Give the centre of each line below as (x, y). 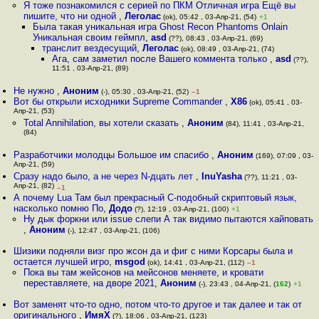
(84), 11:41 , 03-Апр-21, (263, 124)
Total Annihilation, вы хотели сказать (102, 123)
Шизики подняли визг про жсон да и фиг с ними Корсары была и (153, 251)
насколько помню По (59, 208)
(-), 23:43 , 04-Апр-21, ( (236, 284)
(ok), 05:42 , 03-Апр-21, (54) (208, 17)
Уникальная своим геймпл (89, 37)
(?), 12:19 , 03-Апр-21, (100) (181, 209)
